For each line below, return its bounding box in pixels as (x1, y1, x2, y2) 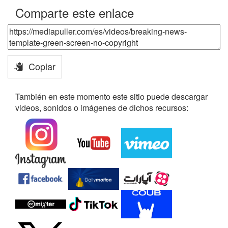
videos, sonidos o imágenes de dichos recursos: (15, 101, 188, 113)
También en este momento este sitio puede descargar (15, 90, 208, 102)
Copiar (23, 60, 55, 73)
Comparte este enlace (15, 3, 134, 21)
